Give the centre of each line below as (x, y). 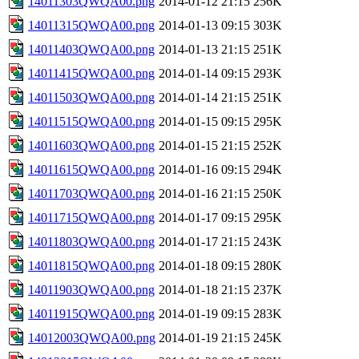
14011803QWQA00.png (91, 241)
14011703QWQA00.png (91, 193)
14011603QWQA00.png (91, 145)
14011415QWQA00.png (91, 73)
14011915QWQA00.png (91, 313)
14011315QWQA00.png (91, 25)
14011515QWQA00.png (91, 121)
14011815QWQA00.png (91, 265)
